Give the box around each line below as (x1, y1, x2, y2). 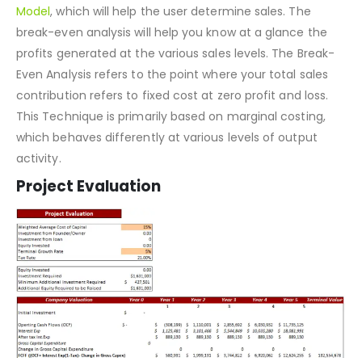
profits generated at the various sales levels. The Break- (16, 85, 335, 102)
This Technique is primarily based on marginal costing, (16, 148, 326, 165)
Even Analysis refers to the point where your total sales (16, 106, 328, 123)
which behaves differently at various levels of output (16, 169, 318, 186)
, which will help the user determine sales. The (50, 43, 311, 60)
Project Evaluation (16, 216, 161, 237)
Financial (285, 22, 335, 39)
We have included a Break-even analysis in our (16, 22, 283, 39)
